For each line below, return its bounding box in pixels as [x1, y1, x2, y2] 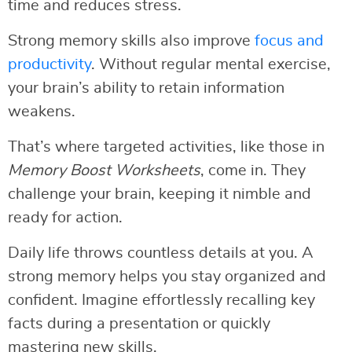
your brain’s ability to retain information [8, 80, 284, 97]
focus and [255, 33, 324, 49]
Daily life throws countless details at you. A [8, 245, 313, 262]
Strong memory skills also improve [8, 33, 255, 49]
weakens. [8, 104, 75, 120]
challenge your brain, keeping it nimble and [8, 186, 311, 203]
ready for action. [8, 210, 123, 226]
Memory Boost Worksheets [8, 163, 200, 179]
